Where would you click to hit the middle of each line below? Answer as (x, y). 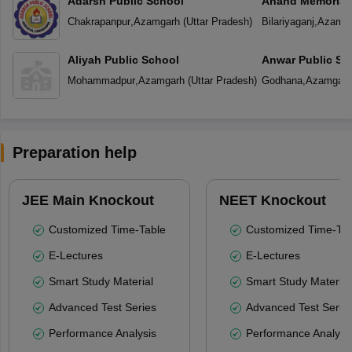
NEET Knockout (272, 200)
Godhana (282, 80)
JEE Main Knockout (88, 200)
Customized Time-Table (107, 229)
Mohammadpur (101, 80)
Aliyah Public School (123, 59)
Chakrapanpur (99, 21)
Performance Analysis (102, 333)
